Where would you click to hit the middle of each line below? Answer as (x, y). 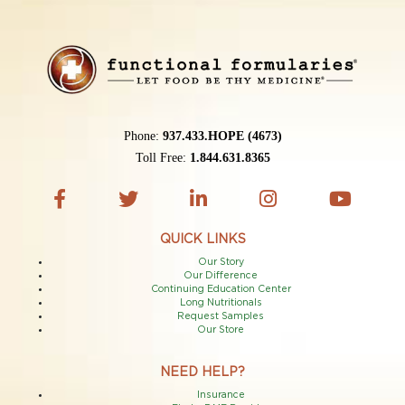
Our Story (221, 263)
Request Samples (221, 317)
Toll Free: (162, 158)
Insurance (221, 396)
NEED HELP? (202, 373)
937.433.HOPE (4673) (222, 137)
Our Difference (221, 276)
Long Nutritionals (221, 303)
